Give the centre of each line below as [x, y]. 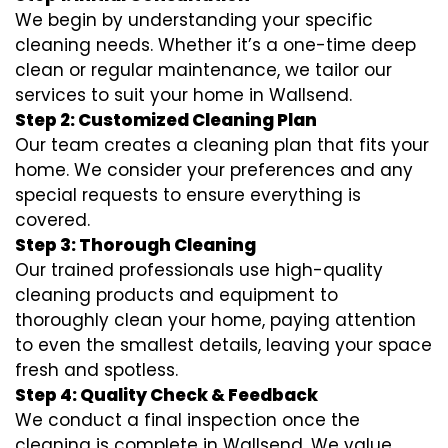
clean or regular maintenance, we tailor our [203, 70]
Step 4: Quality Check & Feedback [166, 395]
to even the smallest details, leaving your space [223, 345]
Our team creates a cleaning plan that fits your [222, 145]
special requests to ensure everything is [188, 195]
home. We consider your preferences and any [214, 170]
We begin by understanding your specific [194, 20]
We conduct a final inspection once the [187, 420]
